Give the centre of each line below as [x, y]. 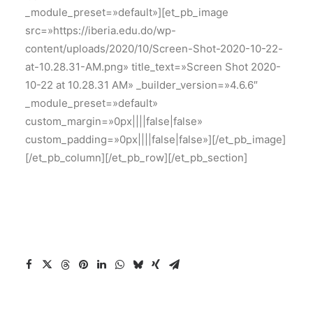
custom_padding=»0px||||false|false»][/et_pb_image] [155, 139]
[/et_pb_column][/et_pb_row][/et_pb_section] [136, 158]
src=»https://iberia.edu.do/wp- [101, 30]
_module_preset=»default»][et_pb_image [127, 12]
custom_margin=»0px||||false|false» [114, 121]
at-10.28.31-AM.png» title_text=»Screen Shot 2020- [153, 67]
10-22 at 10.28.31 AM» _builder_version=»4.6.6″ [141, 85]
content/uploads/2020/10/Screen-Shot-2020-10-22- [154, 49]
